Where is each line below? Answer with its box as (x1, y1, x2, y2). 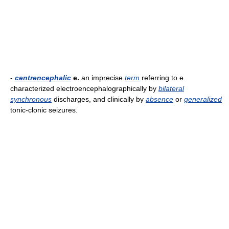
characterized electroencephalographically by (10, 84, 158, 93)
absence (146, 95, 173, 103)
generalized (184, 95, 222, 103)
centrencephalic (15, 74, 71, 82)
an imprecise (79, 74, 125, 82)
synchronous (10, 95, 52, 103)
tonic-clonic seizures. (10, 106, 78, 114)
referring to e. (140, 74, 186, 82)
